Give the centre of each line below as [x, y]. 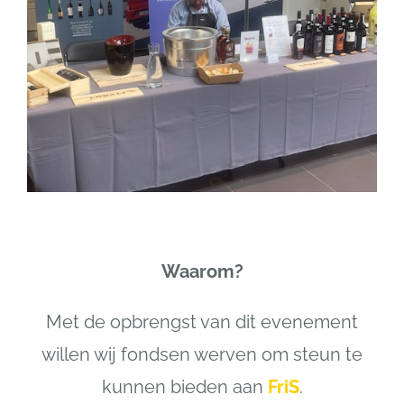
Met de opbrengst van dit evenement [202, 321]
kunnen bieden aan [184, 386]
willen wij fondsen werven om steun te [202, 354]
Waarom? [202, 271]
